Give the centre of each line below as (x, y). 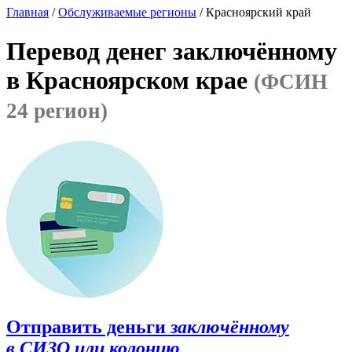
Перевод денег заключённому (172, 51)
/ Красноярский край (254, 13)
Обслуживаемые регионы (127, 13)
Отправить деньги (86, 326)
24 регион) (57, 110)
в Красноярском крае (130, 80)
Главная (27, 13)
